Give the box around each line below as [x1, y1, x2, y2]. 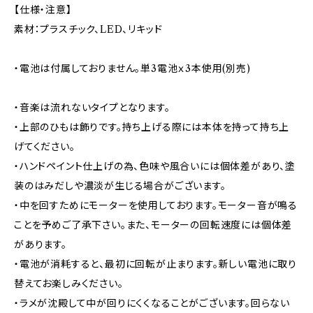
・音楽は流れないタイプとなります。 [14, 101, 170, 114]
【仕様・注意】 [14, 3, 72, 16]
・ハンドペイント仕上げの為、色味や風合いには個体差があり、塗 [14, 159, 296, 173]
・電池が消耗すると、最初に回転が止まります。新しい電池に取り [14, 257, 297, 270]
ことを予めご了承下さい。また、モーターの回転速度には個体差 [14, 218, 293, 231]
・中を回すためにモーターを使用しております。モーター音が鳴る [14, 198, 298, 212]
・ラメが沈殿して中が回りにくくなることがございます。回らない [14, 296, 290, 310]
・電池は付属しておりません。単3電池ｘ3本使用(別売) [14, 61, 251, 75]
